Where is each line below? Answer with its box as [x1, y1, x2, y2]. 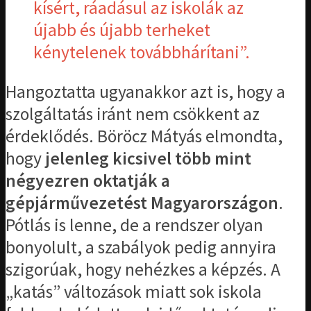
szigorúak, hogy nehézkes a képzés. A [6, 258, 280, 281]
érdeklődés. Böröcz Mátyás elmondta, [6, 125, 283, 148]
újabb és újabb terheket [33, 18, 210, 41]
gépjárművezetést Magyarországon [6, 192, 278, 215]
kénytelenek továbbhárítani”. [33, 40, 250, 63]
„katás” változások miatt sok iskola [6, 280, 262, 303]
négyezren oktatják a [6, 169, 170, 192]
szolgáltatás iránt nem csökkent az [6, 103, 260, 126]
